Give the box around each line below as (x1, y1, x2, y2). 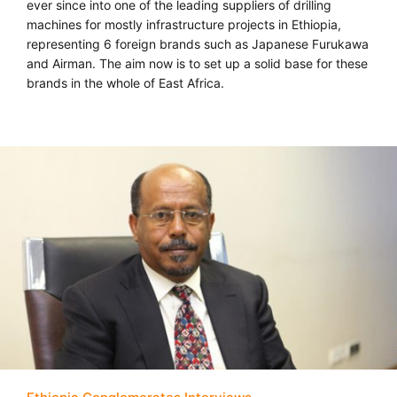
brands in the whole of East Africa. (27, 75, 224, 91)
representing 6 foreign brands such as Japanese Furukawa (27, 36, 369, 52)
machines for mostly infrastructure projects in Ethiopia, (27, 17, 341, 33)
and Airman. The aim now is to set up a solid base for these (27, 56, 368, 72)
